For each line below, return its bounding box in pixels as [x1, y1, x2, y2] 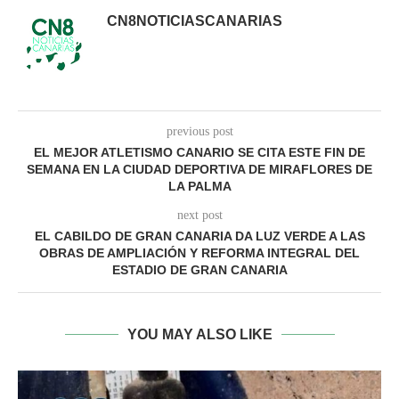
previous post [166, 125, 233, 139]
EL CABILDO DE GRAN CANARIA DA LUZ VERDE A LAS [34, 229, 365, 244]
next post [176, 208, 223, 223]
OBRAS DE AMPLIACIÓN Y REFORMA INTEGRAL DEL [39, 246, 360, 261]
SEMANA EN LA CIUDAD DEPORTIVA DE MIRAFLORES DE [27, 162, 372, 177]
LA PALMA [167, 179, 232, 194]
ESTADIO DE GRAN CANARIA [111, 263, 288, 278]
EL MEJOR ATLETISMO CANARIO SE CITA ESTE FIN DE [34, 145, 365, 160]
